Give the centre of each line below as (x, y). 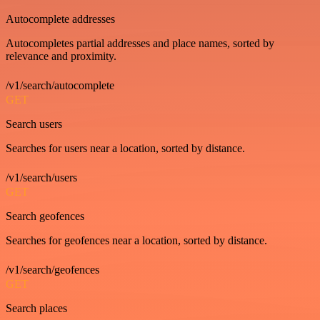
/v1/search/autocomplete (60, 85)
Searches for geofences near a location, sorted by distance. (136, 240)
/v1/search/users (41, 177)
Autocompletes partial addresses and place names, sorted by (140, 43)
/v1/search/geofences (52, 270)
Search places (36, 308)
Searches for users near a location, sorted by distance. (125, 148)
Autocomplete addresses (60, 19)
